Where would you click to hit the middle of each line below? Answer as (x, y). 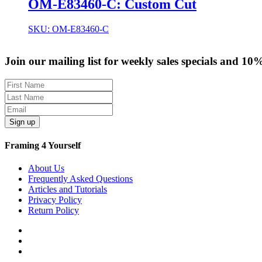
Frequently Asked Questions (80, 179)
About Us (46, 168)
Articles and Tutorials (68, 189)
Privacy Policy (55, 200)
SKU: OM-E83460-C (68, 29)
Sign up (22, 122)
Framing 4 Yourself (43, 145)
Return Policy (54, 211)
